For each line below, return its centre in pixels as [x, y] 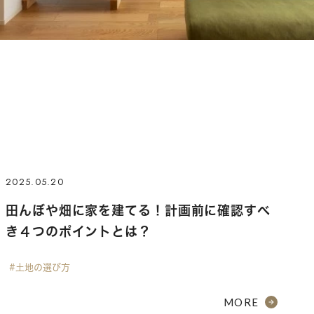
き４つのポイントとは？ [78, 231]
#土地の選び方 [40, 267]
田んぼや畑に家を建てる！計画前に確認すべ [138, 210]
